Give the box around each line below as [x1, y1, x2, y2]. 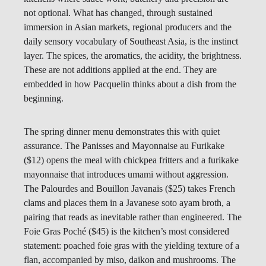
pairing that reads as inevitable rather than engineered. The [24, 212, 242, 223]
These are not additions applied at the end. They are [24, 65, 217, 75]
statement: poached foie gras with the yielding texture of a [24, 240, 239, 251]
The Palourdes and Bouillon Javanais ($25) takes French [24, 183, 235, 194]
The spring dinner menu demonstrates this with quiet [24, 126, 220, 137]
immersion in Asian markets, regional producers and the [24, 22, 232, 33]
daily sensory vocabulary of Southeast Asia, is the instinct [24, 36, 238, 47]
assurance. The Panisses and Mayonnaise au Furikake [24, 141, 224, 151]
